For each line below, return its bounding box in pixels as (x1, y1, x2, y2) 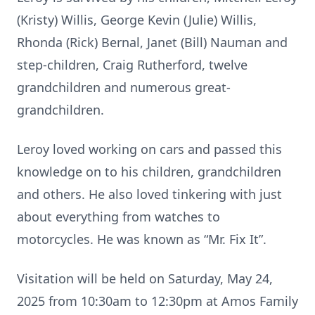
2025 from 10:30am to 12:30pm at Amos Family (17, 292, 298, 309)
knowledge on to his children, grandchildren (17, 163, 281, 180)
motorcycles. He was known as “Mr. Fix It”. (17, 231, 266, 247)
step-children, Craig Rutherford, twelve (17, 56, 247, 73)
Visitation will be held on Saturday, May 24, (17, 270, 273, 287)
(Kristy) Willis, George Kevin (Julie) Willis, (17, 11, 257, 28)
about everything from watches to (17, 208, 220, 225)
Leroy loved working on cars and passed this (17, 141, 282, 157)
